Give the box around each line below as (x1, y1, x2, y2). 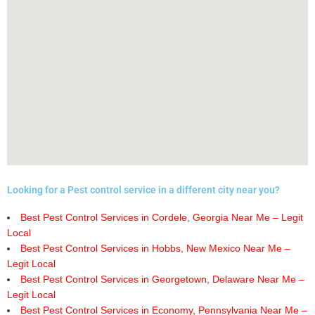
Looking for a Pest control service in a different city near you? (7, 184, 280, 195)
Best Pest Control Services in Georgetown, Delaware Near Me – (20, 274, 304, 285)
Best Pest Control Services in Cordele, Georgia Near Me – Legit (20, 212, 303, 223)
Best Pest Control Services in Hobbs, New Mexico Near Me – (20, 243, 290, 254)
